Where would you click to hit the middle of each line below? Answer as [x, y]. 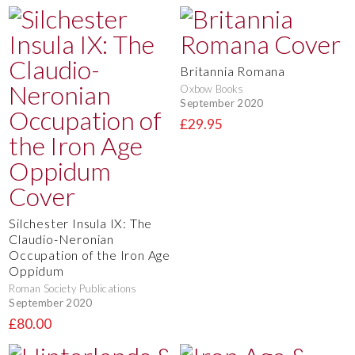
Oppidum [36, 270]
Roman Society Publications [73, 288]
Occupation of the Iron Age [90, 254]
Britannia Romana [233, 71]
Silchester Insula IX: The [81, 223]
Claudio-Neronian [61, 239]
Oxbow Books [212, 88]
